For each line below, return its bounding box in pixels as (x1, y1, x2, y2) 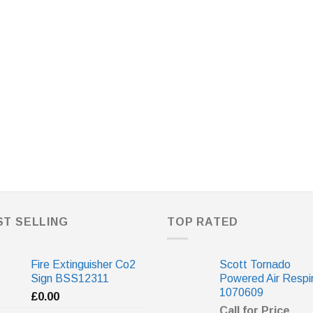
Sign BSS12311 (31, 272, 109, 285)
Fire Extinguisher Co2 (31, 259, 136, 271)
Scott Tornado (219, 259, 291, 271)
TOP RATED (167, 215, 239, 228)
